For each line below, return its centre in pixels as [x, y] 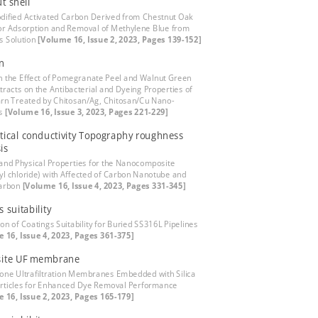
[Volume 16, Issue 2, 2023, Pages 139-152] [120, 39]
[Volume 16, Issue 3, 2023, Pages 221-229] [86, 112]
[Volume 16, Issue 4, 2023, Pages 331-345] [104, 186]
